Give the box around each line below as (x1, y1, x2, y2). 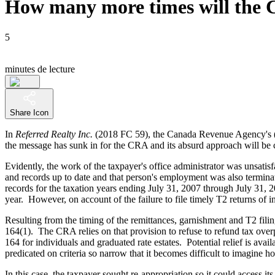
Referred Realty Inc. (15, 128, 93, 139)
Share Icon (10, 107, 48, 117)
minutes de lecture (5, 63, 75, 74)
